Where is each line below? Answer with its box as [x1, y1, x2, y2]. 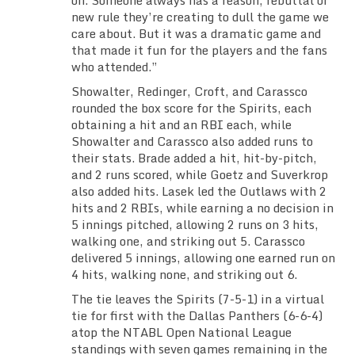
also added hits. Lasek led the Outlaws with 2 [71, 181, 326, 201]
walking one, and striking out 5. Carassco [71, 231, 305, 251]
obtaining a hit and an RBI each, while [71, 115, 292, 135]
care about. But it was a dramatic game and [71, 24, 321, 44]
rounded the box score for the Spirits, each [71, 98, 311, 118]
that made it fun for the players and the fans [71, 40, 327, 60]
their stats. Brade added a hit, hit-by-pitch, [71, 148, 317, 168]
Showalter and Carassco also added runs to [71, 132, 313, 151]
